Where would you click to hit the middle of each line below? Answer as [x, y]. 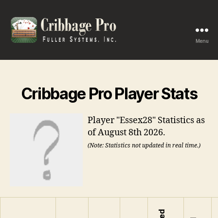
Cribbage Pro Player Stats [109, 93]
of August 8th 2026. [127, 133]
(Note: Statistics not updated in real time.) [144, 146]
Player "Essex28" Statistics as [146, 121]
